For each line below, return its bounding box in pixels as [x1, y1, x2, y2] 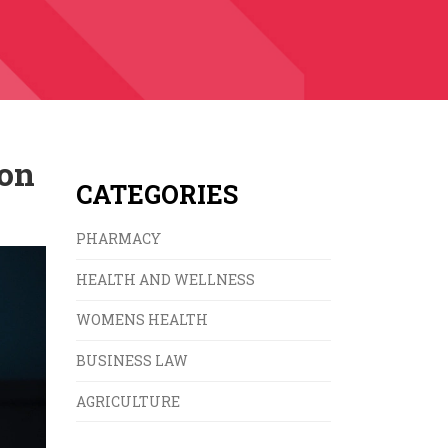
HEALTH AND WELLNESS [76, 269, 255, 289]
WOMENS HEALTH [76, 310, 208, 330]
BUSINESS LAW [76, 350, 188, 370]
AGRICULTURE [76, 391, 180, 411]
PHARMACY [76, 229, 161, 249]
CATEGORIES [76, 178, 238, 212]
